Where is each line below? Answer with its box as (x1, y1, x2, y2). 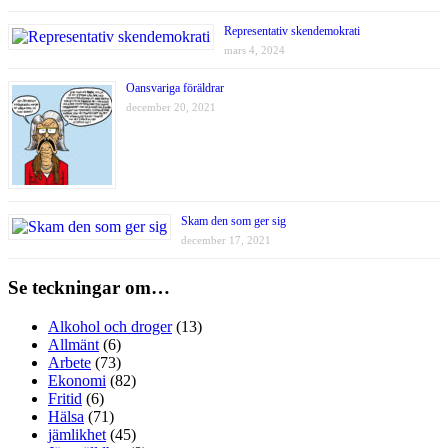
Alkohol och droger (48, 317, 172, 335)
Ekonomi (48, 371, 106, 389)
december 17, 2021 (181, 233, 271, 246)
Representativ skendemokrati (224, 23, 360, 38)
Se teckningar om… (8, 277, 170, 299)
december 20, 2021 (126, 100, 216, 113)
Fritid (48, 389, 82, 407)
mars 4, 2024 (224, 43, 285, 56)
